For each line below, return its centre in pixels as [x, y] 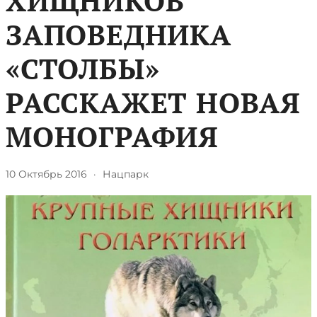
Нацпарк [125, 174]
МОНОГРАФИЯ [112, 136]
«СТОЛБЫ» [83, 68]
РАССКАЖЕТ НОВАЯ [153, 102]
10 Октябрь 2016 [46, 174]
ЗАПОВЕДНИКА [119, 34]
